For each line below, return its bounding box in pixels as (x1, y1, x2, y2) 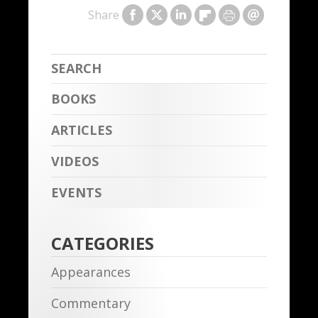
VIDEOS (51, 153, 99, 170)
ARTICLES (51, 121, 112, 139)
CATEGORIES (51, 231, 154, 256)
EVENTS (51, 184, 102, 202)
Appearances (51, 263, 131, 281)
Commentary (51, 295, 131, 312)
